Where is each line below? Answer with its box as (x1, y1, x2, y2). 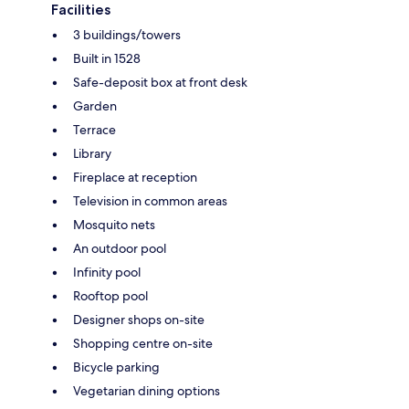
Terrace (73, 121, 116, 138)
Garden (73, 97, 117, 114)
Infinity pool (73, 263, 141, 280)
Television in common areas (73, 192, 227, 209)
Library (73, 144, 111, 162)
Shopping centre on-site (73, 334, 213, 351)
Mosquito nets (73, 215, 155, 233)
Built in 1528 (73, 49, 141, 67)
